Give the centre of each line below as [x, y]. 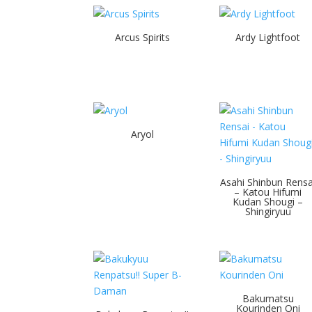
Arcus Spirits [142, 38]
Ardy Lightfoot [268, 38]
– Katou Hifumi [268, 192]
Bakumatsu [268, 298]
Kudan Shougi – [268, 202]
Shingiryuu [268, 211]
